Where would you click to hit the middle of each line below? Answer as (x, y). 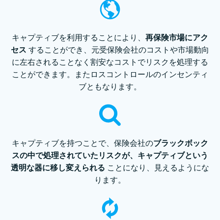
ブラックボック (181, 143)
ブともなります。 (110, 87)
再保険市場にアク (177, 38)
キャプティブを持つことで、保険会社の (82, 143)
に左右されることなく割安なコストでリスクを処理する (110, 62)
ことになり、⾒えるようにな (158, 168)
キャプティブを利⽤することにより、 (79, 38)
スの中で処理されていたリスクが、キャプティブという (110, 155)
